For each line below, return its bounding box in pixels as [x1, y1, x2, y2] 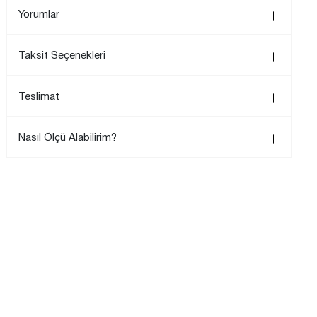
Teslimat [18, 91, 60, 102]
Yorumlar [18, 9, 60, 20]
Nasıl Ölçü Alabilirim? [18, 132, 117, 143]
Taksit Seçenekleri [18, 50, 106, 61]
